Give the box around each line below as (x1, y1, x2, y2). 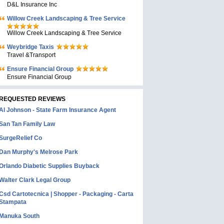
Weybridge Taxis (7, 43, 54, 50)
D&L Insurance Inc (7, 1, 57, 8)
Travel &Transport (7, 51, 55, 58)
